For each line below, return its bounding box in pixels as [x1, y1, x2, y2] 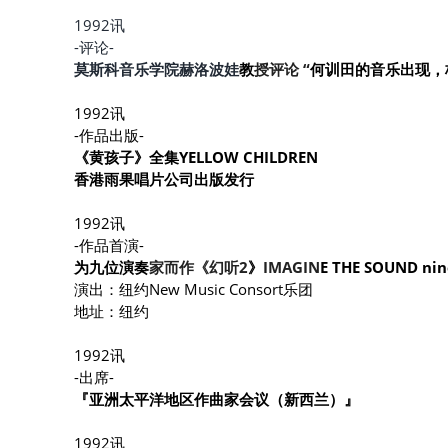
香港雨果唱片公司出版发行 [73, 168, 254, 189]
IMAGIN [262, 256, 320, 277]
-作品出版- [73, 124, 144, 145]
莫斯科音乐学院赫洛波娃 [73, 58, 239, 79]
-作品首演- [73, 234, 144, 255]
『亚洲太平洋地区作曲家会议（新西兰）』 [73, 388, 359, 409]
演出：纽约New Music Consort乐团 [73, 278, 313, 299]
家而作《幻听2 [148, 256, 248, 277]
